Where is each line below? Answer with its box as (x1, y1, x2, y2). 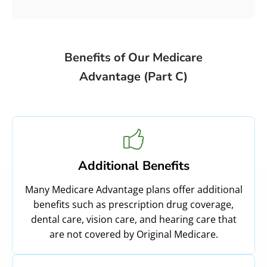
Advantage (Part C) (79, 68, 188, 85)
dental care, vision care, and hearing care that (30, 212, 237, 226)
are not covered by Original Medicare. (49, 227, 218, 241)
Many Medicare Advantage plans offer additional (24, 182, 243, 196)
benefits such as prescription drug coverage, (33, 197, 234, 211)
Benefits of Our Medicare (64, 49, 203, 66)
